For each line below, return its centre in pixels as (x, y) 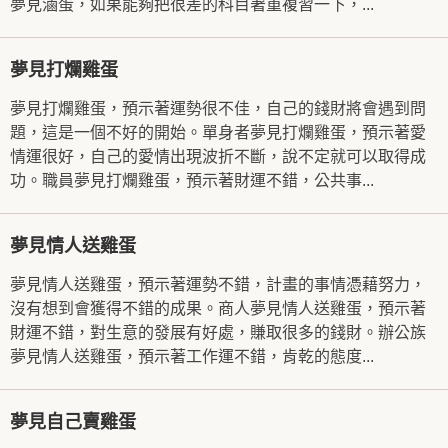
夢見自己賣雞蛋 (73, 422)
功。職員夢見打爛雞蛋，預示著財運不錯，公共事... (192, 180)
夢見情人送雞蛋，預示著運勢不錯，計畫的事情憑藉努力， (218, 284)
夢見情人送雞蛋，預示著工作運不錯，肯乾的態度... (192, 356)
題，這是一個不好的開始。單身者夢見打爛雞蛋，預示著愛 (218, 132)
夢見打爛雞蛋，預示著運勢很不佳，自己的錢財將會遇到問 (218, 108)
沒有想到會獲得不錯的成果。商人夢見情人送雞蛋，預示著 (218, 308)
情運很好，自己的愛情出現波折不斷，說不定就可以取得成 (218, 156)
